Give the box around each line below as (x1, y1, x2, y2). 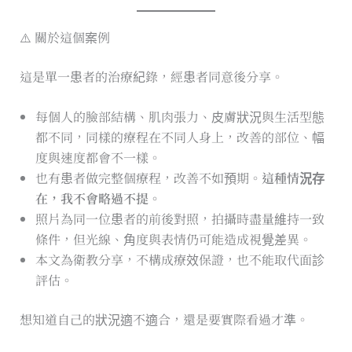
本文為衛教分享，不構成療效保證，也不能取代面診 (35, 251, 324, 269)
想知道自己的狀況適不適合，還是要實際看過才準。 (19, 310, 309, 329)
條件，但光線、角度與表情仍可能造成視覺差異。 (35, 230, 312, 249)
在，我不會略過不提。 (35, 189, 161, 208)
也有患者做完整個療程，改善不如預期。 (35, 169, 262, 188)
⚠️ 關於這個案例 (19, 27, 110, 46)
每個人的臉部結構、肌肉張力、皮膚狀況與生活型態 (35, 108, 324, 126)
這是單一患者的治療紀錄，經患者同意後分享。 (19, 67, 284, 86)
